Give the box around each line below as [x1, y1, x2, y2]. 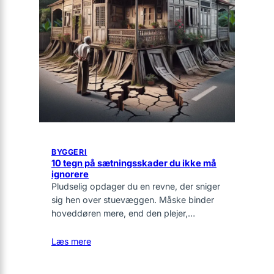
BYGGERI [51, 147, 87, 157]
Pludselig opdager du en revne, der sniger [51, 180, 220, 191]
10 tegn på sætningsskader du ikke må [51, 157, 217, 169]
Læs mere [51, 235, 91, 246]
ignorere [51, 168, 89, 180]
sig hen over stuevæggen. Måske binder [51, 194, 214, 205]
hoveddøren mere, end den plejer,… [51, 207, 195, 218]
